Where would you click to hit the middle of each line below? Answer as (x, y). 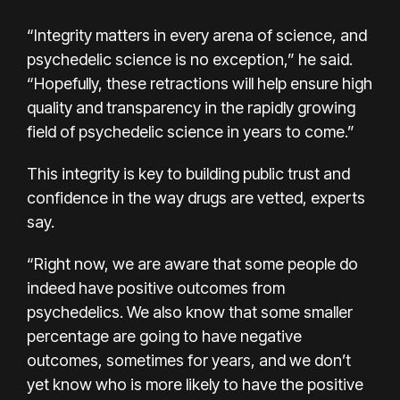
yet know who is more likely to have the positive (195, 384)
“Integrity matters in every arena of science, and (197, 35)
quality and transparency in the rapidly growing (191, 107)
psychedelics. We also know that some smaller (190, 312)
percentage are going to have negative (164, 336)
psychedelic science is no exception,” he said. (190, 59)
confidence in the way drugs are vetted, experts (196, 197)
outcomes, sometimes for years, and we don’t (189, 360)
